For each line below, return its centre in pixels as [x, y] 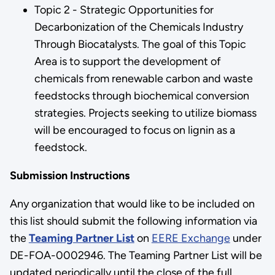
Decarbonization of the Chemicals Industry [138, 27]
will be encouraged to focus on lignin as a [134, 130]
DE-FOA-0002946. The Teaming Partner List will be [136, 255]
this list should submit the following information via [133, 221]
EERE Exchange [191, 238]
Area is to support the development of [127, 61]
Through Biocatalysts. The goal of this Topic [140, 44]
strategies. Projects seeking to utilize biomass [145, 113]
